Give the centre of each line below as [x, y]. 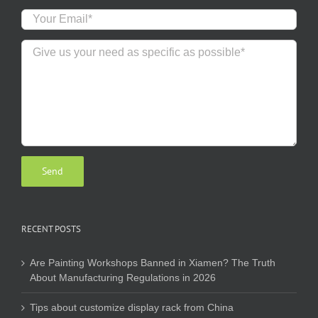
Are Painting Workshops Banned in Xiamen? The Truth [153, 262]
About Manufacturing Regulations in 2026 [123, 277]
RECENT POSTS [51, 229]
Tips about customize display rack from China [132, 307]
